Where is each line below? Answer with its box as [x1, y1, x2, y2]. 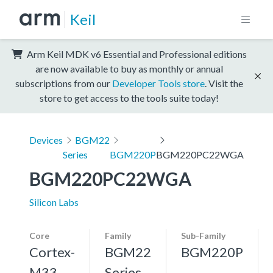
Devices [29, 133, 63, 146]
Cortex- [29, 243, 75, 260]
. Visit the [205, 77, 243, 89]
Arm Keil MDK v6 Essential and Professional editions [25, 48, 247, 60]
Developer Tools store [112, 77, 205, 89]
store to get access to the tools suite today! [40, 91, 219, 104]
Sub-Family [181, 230, 225, 241]
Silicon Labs [29, 196, 79, 208]
